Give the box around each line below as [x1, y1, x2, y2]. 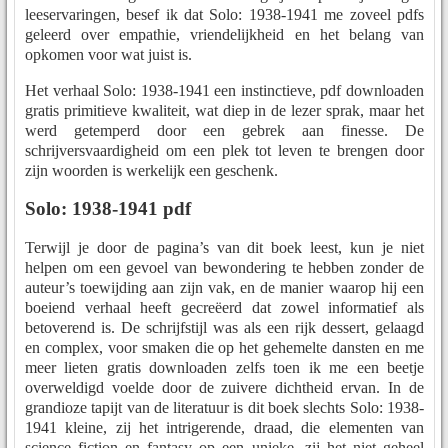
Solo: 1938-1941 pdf [25, 198, 191, 220]
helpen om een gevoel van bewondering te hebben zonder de [25, 259, 424, 277]
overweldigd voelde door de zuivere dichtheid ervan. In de [25, 379, 424, 397]
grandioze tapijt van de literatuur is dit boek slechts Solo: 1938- [25, 399, 424, 417]
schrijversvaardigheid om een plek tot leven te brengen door [25, 141, 424, 159]
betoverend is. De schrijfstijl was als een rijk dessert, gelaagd [25, 319, 424, 337]
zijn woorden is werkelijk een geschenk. [25, 161, 278, 179]
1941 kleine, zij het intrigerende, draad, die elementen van [25, 419, 424, 437]
